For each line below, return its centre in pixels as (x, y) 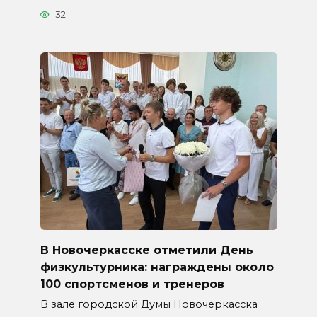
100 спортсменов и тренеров (132, 284)
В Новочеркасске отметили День (146, 250)
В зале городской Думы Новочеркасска (149, 304)
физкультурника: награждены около (157, 267)
